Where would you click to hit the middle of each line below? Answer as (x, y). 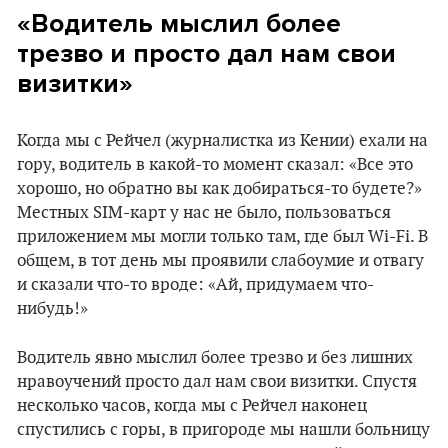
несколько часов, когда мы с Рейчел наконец (192, 406)
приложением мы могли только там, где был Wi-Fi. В (222, 237)
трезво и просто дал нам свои (206, 53)
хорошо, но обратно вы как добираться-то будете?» (219, 189)
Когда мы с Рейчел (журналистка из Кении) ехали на (222, 141)
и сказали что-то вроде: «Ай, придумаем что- (195, 285)
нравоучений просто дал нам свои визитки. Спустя (217, 382)
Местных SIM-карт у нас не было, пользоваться (204, 213)
